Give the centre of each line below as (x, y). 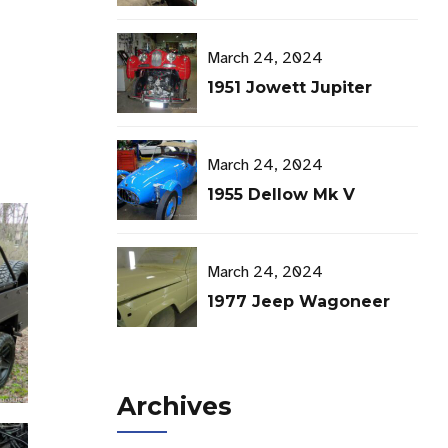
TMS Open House (282, 14)
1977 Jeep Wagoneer (299, 301)
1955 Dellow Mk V (281, 194)
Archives (174, 405)
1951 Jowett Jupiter (290, 87)
